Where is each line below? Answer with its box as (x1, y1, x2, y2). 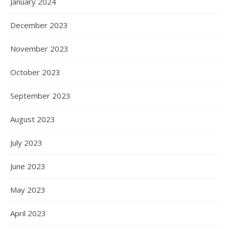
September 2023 (10, 90, 71, 101)
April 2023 (10, 208, 46, 218)
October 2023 (10, 66, 60, 77)
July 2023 (10, 137, 42, 148)
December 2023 (10, 19, 68, 30)
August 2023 (10, 113, 55, 124)
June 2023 (10, 161, 45, 171)
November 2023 (10, 43, 68, 54)
